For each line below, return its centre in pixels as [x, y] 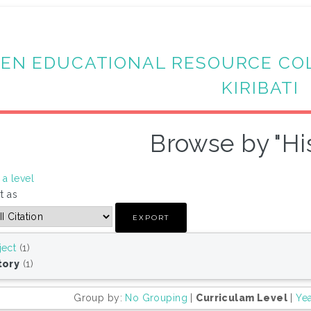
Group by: [100, 298]
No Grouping [157, 298]
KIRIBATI [261, 87]
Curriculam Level [242, 298]
